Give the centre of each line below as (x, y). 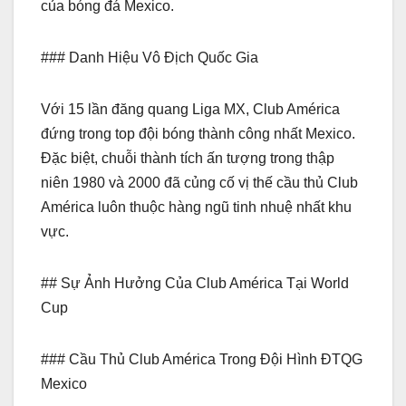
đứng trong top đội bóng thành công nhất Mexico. (198, 133)
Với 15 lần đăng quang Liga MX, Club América (190, 109)
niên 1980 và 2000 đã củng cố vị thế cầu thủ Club (199, 182)
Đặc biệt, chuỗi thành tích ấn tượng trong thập (188, 158)
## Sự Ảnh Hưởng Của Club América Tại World (195, 283)
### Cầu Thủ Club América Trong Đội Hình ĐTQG (202, 359)
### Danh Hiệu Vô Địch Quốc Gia (150, 57)
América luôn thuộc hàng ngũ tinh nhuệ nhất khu (196, 207)
